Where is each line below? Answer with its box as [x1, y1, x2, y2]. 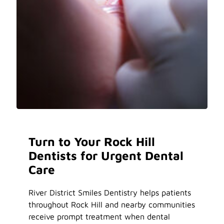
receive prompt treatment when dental [28, 211, 170, 221]
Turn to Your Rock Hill [28, 134, 155, 148]
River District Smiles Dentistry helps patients [28, 187, 191, 197]
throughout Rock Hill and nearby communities [28, 199, 195, 209]
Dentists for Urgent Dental [28, 148, 184, 162]
